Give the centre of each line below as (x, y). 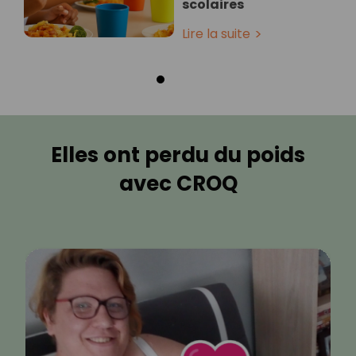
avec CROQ (178, 184)
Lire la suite (216, 34)
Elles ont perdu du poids (178, 155)
